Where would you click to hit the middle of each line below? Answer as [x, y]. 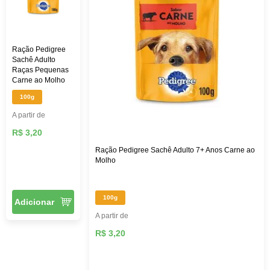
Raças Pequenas [40, 70]
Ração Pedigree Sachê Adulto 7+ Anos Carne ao [175, 150]
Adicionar [34, 202]
